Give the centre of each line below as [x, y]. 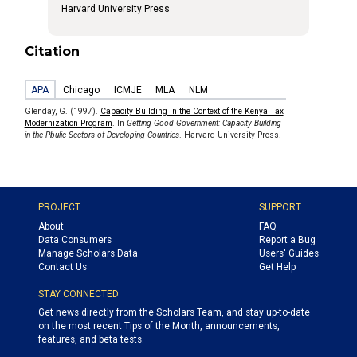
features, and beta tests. [92, 340]
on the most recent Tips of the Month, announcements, [159, 326]
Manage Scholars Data [88, 253]
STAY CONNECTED [79, 294]
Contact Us [63, 267]
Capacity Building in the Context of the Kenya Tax [192, 112]
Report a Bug [287, 239]
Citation [52, 51]
